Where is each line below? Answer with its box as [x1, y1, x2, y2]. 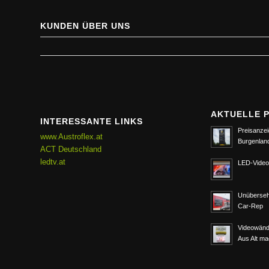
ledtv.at [40, 157, 65, 167]
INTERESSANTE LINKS [40, 116, 143, 127]
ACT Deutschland [40, 145, 101, 154]
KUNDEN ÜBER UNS [40, 20, 130, 31]
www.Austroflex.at [40, 132, 103, 142]
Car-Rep [238, 202, 264, 210]
